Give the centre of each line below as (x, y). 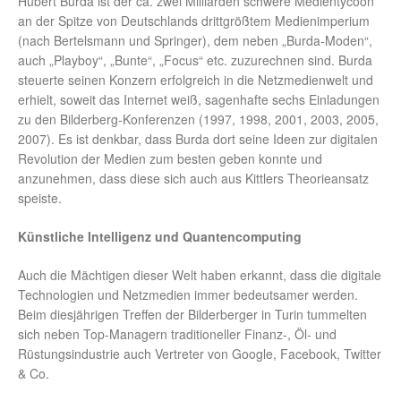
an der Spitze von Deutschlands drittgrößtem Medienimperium (194, 21)
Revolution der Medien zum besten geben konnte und (170, 159)
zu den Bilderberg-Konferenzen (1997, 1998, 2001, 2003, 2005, (198, 119)
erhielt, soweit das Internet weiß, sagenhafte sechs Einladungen (199, 100)
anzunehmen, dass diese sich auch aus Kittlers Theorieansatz (193, 179)
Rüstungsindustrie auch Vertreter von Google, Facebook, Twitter (200, 354)
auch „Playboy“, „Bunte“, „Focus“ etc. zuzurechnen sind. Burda (195, 60)
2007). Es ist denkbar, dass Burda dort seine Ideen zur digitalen (198, 139)
